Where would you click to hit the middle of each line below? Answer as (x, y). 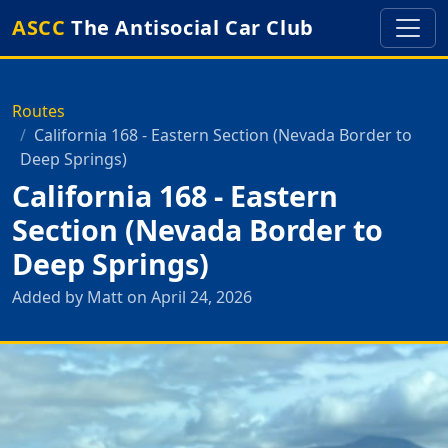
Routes (38, 111)
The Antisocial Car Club (189, 27)
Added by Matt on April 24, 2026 (132, 297)
